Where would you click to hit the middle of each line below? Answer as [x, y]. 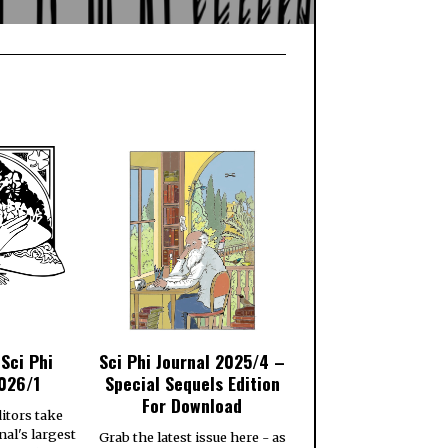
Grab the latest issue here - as [192, 437]
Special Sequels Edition [192, 382]
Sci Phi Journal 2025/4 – [192, 360]
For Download [192, 404]
